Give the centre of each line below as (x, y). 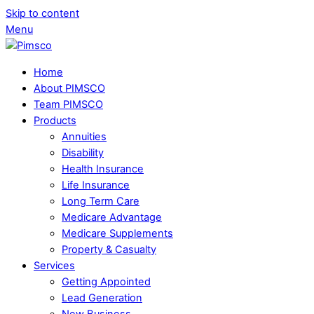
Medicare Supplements (117, 233)
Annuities (84, 136)
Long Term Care (101, 201)
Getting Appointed (106, 281)
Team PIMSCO (68, 104)
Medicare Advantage (112, 217)
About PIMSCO (69, 88)
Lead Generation (102, 298)
